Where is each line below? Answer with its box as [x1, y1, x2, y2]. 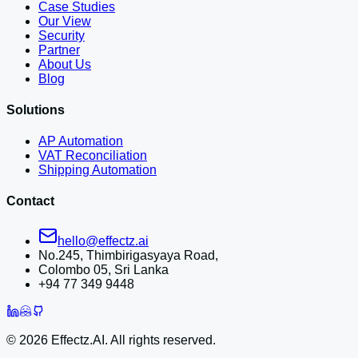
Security [38, 28, 85, 42]
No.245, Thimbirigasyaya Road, [38, 248, 218, 262]
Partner [38, 42, 80, 57]
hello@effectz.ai [58, 233, 149, 248]
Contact [6, 194, 54, 209]
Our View [38, 14, 91, 28]
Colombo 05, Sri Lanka [38, 262, 169, 276]
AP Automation [38, 134, 123, 149]
